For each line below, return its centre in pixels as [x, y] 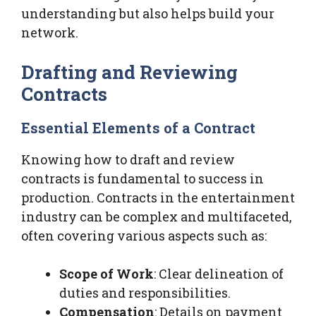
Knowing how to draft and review [128, 159]
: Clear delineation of [219, 273]
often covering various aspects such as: [144, 235]
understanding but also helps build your [148, 13]
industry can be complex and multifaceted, [157, 216]
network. [50, 32]
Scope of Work [107, 273]
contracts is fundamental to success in [142, 178]
